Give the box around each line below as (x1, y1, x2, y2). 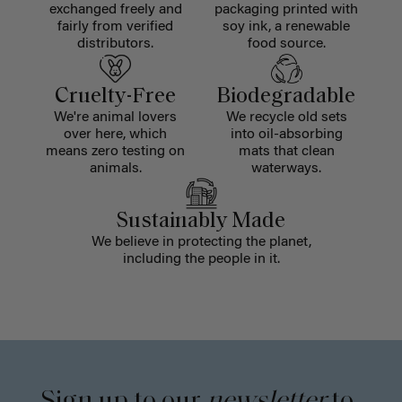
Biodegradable (217, 85, 356, 108)
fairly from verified (57, 19, 174, 34)
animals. (89, 161, 142, 176)
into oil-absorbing (230, 127, 343, 142)
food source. (247, 36, 326, 51)
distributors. (77, 36, 154, 51)
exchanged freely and (48, 2, 182, 17)
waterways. (251, 161, 322, 176)
